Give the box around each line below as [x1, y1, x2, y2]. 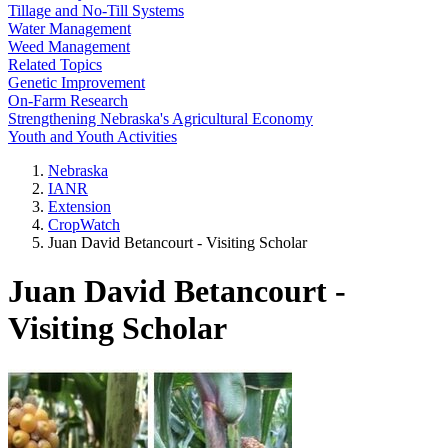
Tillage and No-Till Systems [8, 2, 184, 19]
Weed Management [8, 38, 130, 55]
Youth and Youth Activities [8, 128, 177, 145]
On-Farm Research [8, 92, 128, 109]
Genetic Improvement [8, 74, 145, 91]
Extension [48, 198, 111, 215]
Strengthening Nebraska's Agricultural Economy [8, 110, 313, 127]
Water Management [8, 20, 131, 37]
